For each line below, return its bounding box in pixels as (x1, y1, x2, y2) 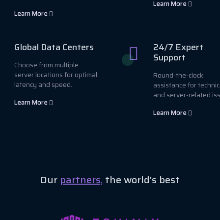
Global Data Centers (14, 40, 94, 54)
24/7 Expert (153, 40, 203, 54)
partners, (60, 171, 103, 188)
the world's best (103, 171, 180, 188)
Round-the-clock (153, 70, 203, 81)
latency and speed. (14, 79, 72, 90)
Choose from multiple (14, 59, 79, 70)
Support (153, 50, 186, 64)
